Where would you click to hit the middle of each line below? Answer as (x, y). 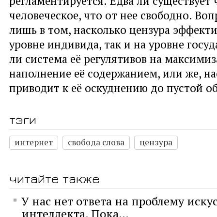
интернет (34, 142)
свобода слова (96, 142)
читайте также (54, 178)
